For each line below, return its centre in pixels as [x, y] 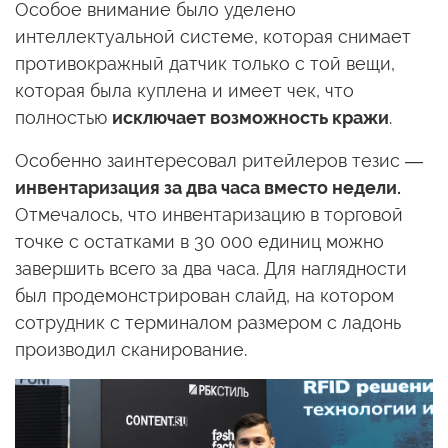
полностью [63, 118]
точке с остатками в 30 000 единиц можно [199, 242]
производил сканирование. [131, 350]
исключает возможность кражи [250, 118]
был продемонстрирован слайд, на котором [204, 296]
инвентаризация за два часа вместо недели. [208, 188]
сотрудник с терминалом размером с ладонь [208, 323]
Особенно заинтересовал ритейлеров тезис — [219, 161]
